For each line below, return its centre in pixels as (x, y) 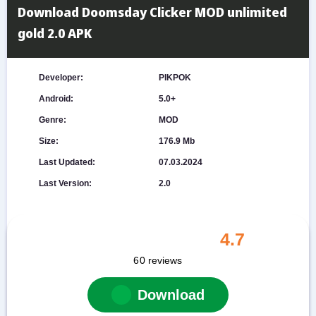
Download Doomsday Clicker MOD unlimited (152, 12)
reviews (165, 260)
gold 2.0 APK (55, 33)
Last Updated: (67, 162)
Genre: (52, 120)
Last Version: (65, 183)
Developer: (61, 78)
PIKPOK (175, 78)
